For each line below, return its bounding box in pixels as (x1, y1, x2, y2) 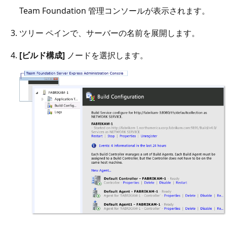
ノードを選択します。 (65, 50, 148, 61)
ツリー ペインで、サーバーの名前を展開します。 (19, 27, 200, 39)
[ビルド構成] (19, 50, 65, 61)
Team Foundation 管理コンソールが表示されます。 (19, 5, 210, 17)
